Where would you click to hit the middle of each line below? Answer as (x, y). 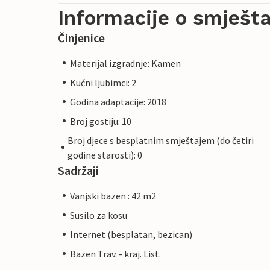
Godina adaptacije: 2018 (118, 102)
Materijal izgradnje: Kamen (125, 63)
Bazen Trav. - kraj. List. (115, 253)
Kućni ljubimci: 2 (103, 82)
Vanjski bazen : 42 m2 (113, 196)
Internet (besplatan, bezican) (131, 234)
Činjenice (81, 37)
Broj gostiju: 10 (101, 121)
